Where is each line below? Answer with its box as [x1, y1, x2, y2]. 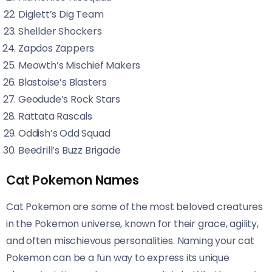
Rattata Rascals [18, 109, 92, 123]
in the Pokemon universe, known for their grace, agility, [6, 217, 259, 231]
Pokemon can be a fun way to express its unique [6, 251, 229, 265]
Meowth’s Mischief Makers [18, 58, 141, 72]
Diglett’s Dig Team [18, 7, 104, 21]
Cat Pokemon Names [6, 171, 139, 189]
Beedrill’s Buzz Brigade [18, 143, 121, 157]
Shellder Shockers [18, 24, 102, 38]
